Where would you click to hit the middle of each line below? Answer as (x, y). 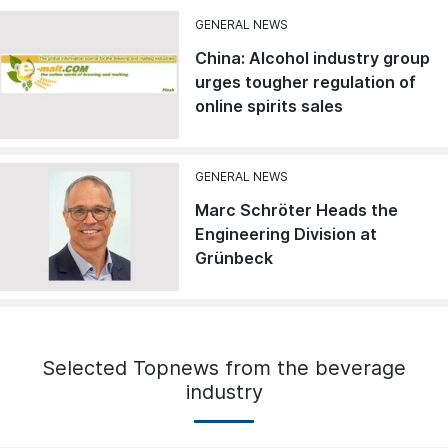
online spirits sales (269, 106)
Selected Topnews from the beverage (224, 368)
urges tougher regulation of (306, 82)
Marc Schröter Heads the (297, 210)
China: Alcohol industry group (313, 58)
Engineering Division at (286, 234)
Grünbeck (234, 258)
